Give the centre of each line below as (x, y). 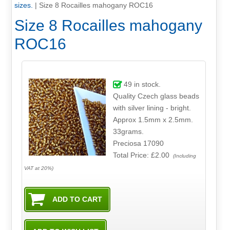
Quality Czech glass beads (136, 96)
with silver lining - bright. (152, 108)
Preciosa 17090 (138, 143)
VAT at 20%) (39, 168)
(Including (184, 156)
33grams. (128, 131)
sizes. (23, 5)
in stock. (146, 84)
